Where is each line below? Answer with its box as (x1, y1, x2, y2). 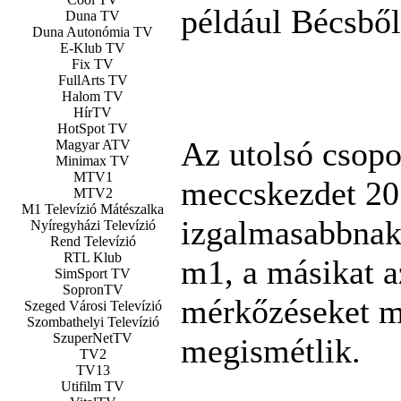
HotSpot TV (57, 120, 128, 136)
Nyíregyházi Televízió (30, 217, 156, 233)
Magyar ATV (55, 136, 131, 152)
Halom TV (62, 88, 124, 104)
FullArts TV (57, 72, 128, 88)
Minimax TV (55, 152, 130, 168)
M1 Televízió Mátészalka (21, 200, 164, 217)
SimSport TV (55, 265, 131, 281)
